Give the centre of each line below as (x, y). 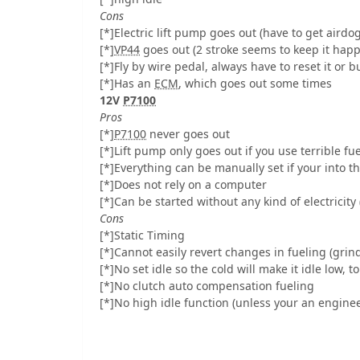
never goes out (188, 134)
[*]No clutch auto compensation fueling (207, 286)
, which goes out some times (255, 84)
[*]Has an (127, 84)
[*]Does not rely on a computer (183, 185)
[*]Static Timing (142, 235)
